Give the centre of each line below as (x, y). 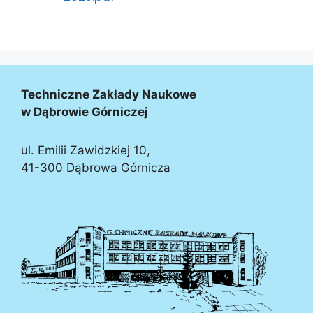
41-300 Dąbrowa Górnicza (96, 168)
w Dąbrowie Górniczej (85, 112)
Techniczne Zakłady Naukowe (109, 95)
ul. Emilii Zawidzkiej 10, (86, 151)
